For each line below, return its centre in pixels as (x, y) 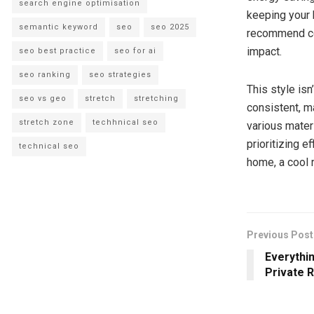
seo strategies (120, 74)
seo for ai (135, 50)
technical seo (49, 146)
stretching (156, 98)
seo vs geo (43, 98)
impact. (264, 51)
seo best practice (57, 50)
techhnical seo (125, 122)
